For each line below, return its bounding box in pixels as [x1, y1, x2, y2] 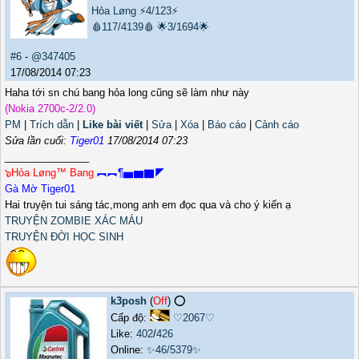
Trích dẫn [30, 119, 74, 131]
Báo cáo [208, 119, 246, 131]
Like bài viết [83, 119, 143, 131]
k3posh [111, 295, 147, 308]
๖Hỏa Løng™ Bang [5, 167, 97, 179]
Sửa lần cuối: [5, 135, 70, 147]
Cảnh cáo [255, 119, 299, 131]
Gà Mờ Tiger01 [5, 183, 75, 196]
